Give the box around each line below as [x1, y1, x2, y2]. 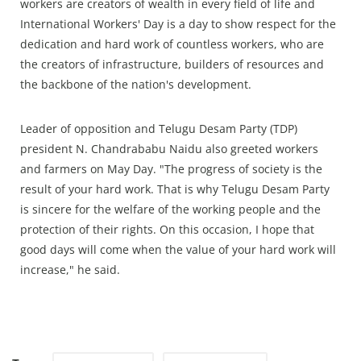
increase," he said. [20, 262, 120, 278]
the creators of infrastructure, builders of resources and [20, 56, 324, 73]
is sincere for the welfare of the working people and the [20, 201, 321, 218]
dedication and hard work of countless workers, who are [20, 36, 324, 52]
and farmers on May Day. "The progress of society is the [20, 161, 322, 177]
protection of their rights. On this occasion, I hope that [20, 222, 314, 238]
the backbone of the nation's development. [20, 77, 251, 93]
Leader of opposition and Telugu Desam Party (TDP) [20, 121, 297, 137]
